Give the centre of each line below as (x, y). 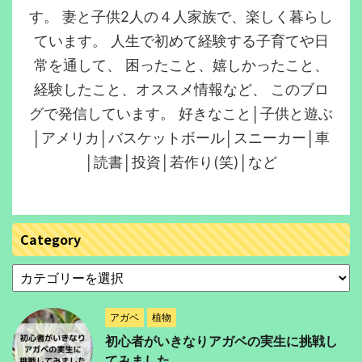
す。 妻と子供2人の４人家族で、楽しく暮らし (181, 16)
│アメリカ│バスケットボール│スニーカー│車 (181, 137)
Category (51, 239)
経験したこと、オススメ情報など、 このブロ (181, 89)
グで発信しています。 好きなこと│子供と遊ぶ (181, 113)
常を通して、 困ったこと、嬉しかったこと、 (181, 65)
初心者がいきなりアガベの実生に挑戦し (221, 341)
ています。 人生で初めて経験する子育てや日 (181, 40)
